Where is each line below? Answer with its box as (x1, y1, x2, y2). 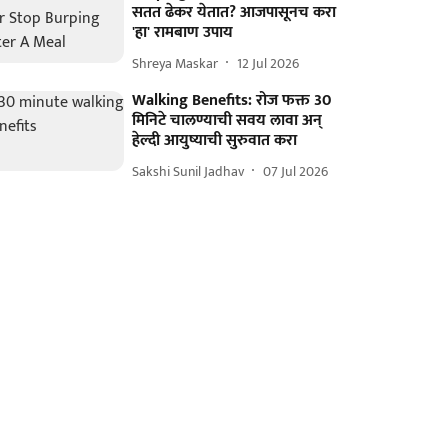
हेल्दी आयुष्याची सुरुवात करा (132, 127, 298, 154)
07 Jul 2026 (263, 159, 329, 183)
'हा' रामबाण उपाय (132, 19, 234, 46)
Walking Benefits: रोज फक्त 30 (132, 87, 332, 114)
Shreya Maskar (132, 51, 219, 75)
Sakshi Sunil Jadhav (132, 159, 245, 183)
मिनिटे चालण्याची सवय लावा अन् (132, 107, 323, 134)
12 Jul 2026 (237, 51, 300, 75)
